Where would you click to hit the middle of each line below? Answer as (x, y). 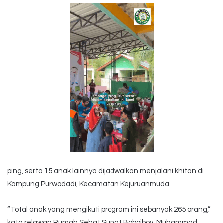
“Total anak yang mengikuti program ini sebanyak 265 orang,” (109, 210)
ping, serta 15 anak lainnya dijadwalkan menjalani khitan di (106, 171)
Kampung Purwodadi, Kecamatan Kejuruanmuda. (89, 184)
